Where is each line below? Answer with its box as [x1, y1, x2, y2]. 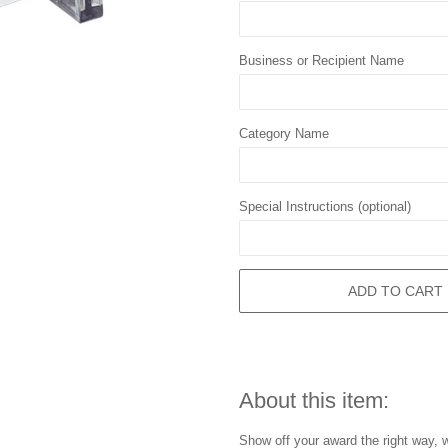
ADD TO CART [348, 282, 444, 299]
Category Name [239, 126, 329, 141]
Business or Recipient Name [239, 53, 404, 68]
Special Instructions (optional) [239, 199, 411, 214]
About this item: [239, 388, 389, 413]
